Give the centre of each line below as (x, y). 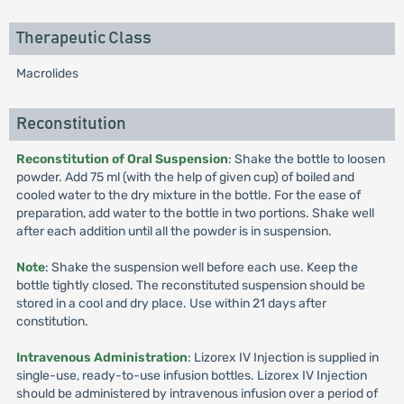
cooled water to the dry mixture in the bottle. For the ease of (188, 195)
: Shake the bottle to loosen (306, 159)
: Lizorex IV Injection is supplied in (283, 358)
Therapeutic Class (83, 38)
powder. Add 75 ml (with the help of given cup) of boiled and (185, 177)
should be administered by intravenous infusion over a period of (197, 394)
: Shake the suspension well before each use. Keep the (201, 267)
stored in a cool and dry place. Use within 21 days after (171, 303)
